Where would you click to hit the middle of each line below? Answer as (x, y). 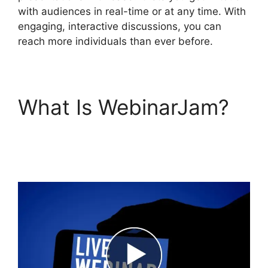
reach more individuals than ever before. (115, 41)
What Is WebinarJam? (124, 107)
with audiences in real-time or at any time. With (132, 11)
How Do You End (100, 132)
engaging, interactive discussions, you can (120, 26)
